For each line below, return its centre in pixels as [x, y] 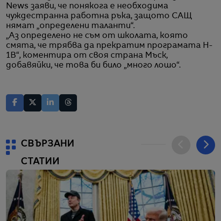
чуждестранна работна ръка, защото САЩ [99, 16]
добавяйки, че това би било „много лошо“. [93, 65]
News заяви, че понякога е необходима [87, 6]
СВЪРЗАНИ [48, 144]
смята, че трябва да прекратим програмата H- [109, 46]
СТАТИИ [40, 162]
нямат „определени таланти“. [70, 26]
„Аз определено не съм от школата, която [97, 36]
